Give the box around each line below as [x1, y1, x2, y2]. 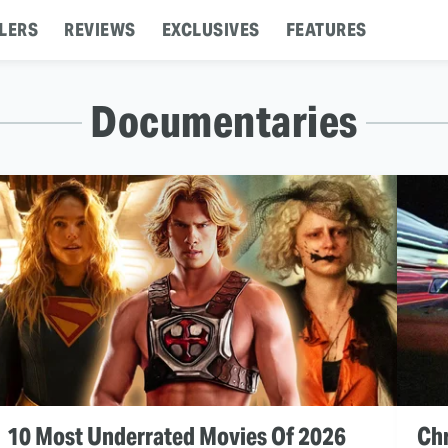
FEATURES [285, 18, 367, 41]
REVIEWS [64, 18, 136, 41]
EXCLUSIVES [161, 18, 260, 41]
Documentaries [90, 94, 358, 149]
